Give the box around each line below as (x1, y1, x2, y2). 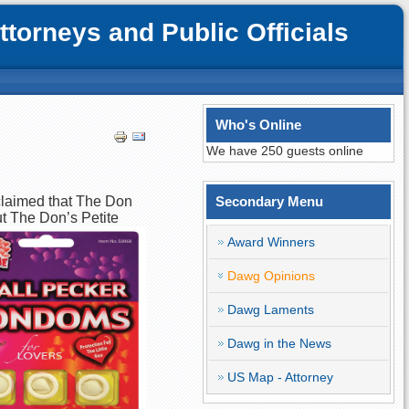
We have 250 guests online (206, 143, 364, 158)
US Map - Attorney (227, 370, 334, 384)
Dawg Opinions (227, 268, 316, 283)
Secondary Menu (215, 194, 324, 209)
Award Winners (227, 235, 316, 249)
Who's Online (215, 117, 302, 132)
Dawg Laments (227, 302, 315, 317)
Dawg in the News (227, 336, 332, 351)
